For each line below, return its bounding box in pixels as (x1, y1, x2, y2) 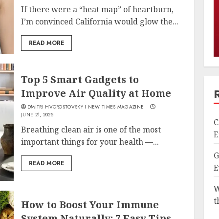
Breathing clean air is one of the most (21, 124, 161, 135)
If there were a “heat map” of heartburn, (21, 4, 174, 15)
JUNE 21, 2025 (21, 111, 54, 119)
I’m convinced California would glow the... (21, 16, 179, 27)
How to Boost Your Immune (21, 197, 159, 211)
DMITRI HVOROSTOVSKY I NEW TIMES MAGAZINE (27, 103, 144, 111)
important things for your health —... (21, 136, 159, 148)
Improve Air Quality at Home (21, 87, 172, 100)
